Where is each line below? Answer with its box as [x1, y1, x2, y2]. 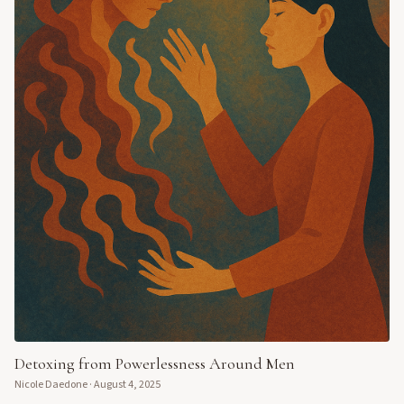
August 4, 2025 [94, 377, 161, 393]
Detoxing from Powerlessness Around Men [14, 353, 295, 374]
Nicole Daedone [14, 377, 87, 393]
